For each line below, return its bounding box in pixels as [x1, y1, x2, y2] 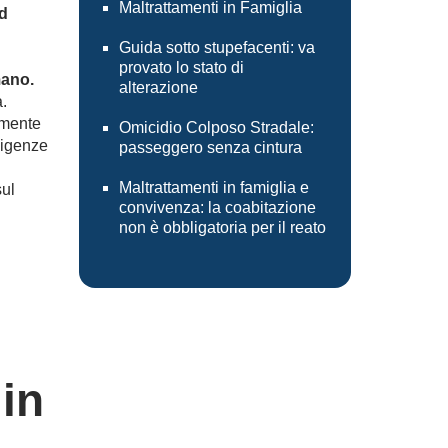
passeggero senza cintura [118, 139, 302, 156]
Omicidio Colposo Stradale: [118, 119, 314, 136]
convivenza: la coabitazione [118, 199, 316, 216]
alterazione [118, 79, 198, 96]
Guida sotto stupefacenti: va [118, 39, 315, 56]
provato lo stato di [118, 59, 244, 76]
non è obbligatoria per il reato [118, 219, 326, 236]
